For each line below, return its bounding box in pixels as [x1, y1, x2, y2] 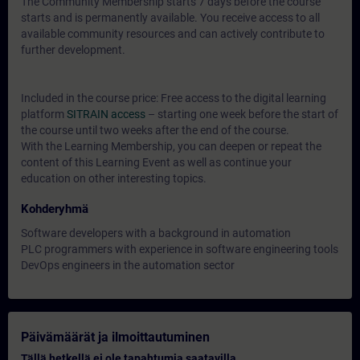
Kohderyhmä [21, 202, 88, 216]
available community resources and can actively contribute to [21, 27, 325, 40]
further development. [21, 43, 125, 56]
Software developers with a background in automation [21, 227, 291, 239]
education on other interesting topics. [21, 172, 207, 185]
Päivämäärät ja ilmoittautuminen [21, 329, 210, 345]
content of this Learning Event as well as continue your [21, 156, 292, 169]
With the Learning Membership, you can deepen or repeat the [21, 140, 321, 153]
